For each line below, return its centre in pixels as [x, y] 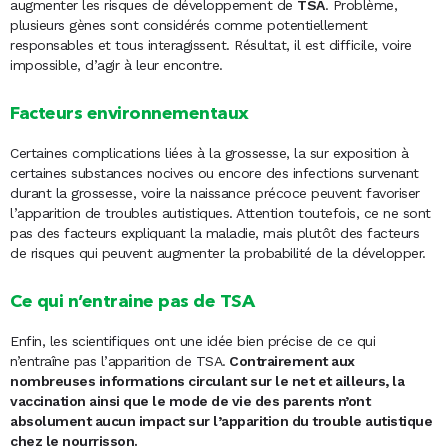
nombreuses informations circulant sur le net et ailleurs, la [207, 381]
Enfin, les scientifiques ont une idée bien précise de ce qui [192, 341]
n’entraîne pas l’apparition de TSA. [118, 361]
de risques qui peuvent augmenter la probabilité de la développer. [218, 253]
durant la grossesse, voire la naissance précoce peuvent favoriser [215, 193]
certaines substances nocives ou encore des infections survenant [214, 173]
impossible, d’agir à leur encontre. [116, 65]
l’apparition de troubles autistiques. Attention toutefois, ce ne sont [220, 213]
